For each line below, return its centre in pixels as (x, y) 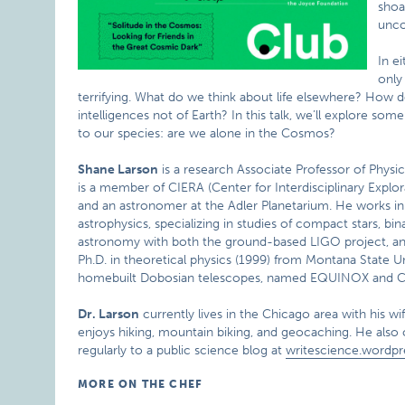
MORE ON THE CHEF (141, 384)
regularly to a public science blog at (182, 350)
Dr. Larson (109, 314)
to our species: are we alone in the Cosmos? (207, 133)
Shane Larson (118, 170)
